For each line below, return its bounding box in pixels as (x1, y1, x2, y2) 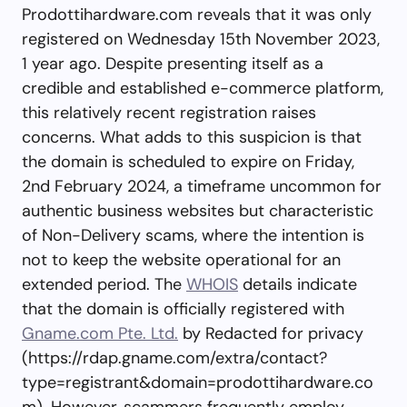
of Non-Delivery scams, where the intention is (22, 223, 364, 246)
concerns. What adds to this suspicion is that (22, 125, 362, 148)
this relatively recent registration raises (22, 101, 316, 124)
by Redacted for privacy (178, 322, 363, 344)
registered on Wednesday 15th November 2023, (22, 27, 380, 50)
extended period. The (22, 273, 186, 295)
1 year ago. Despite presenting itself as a (22, 52, 323, 74)
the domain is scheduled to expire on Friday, (22, 150, 354, 173)
